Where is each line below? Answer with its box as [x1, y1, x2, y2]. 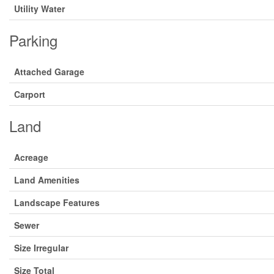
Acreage [14, 151, 48, 163]
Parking [9, 29, 57, 51]
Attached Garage [14, 65, 84, 78]
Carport [14, 88, 45, 100]
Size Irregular [14, 242, 68, 254]
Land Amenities [14, 174, 80, 186]
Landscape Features [14, 196, 100, 209]
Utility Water [14, 2, 65, 15]
